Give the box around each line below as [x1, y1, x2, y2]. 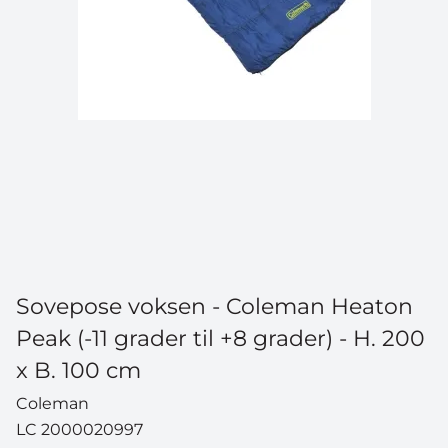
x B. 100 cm [16, 356, 141, 384]
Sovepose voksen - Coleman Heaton [16, 292, 413, 320]
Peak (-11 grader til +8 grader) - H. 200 [16, 324, 425, 352]
